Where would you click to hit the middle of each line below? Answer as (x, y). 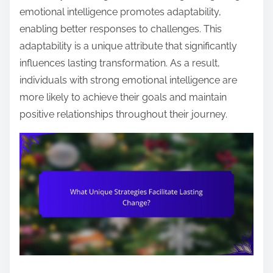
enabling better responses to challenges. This (121, 29)
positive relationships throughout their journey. (123, 114)
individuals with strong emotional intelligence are (128, 80)
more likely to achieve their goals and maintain (123, 97)
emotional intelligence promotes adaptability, (120, 12)
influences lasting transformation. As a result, (120, 63)
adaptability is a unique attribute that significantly (128, 46)
